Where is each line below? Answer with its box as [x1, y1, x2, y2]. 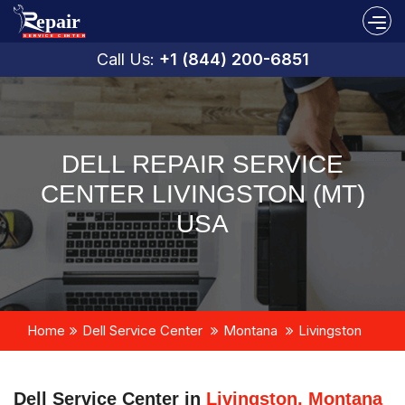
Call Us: [96, 49, 159, 69]
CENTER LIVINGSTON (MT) [40, 179, 365, 208]
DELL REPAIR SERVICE [61, 149, 344, 178]
